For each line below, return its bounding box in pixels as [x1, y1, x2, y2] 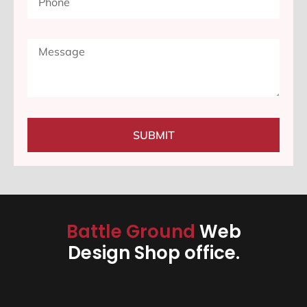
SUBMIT [132, 128, 175, 143]
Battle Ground [66, 219, 199, 245]
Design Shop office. [67, 241, 240, 266]
